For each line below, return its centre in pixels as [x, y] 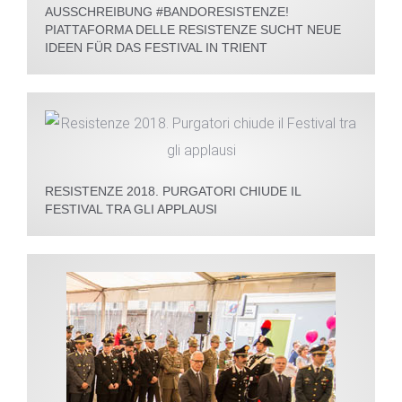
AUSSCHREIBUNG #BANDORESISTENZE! [167, 12]
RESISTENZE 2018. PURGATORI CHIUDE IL [173, 192]
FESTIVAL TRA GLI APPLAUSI [131, 210]
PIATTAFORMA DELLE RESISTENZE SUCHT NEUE [193, 30]
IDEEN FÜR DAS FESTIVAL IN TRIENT [156, 48]
